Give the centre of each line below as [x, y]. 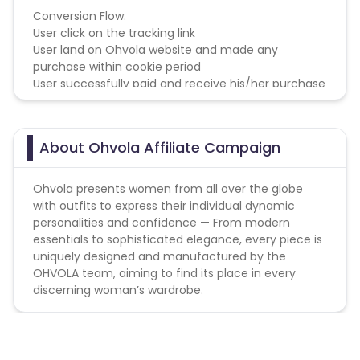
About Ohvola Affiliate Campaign [160, 147]
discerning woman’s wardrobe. [118, 290]
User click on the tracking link [114, 33]
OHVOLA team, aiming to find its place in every [164, 273]
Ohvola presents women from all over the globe [168, 189]
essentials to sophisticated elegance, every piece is [178, 239]
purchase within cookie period [117, 67]
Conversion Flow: [80, 16]
